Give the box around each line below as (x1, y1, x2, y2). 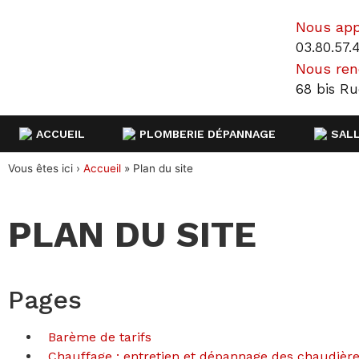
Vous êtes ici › (8, 162, 83, 175)
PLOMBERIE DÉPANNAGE (139, 127, 276, 140)
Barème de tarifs (48, 329, 151, 345)
